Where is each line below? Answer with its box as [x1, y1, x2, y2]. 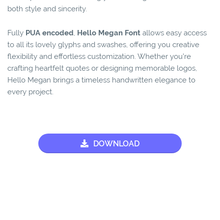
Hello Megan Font [77, 28, 140, 38]
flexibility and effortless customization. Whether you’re [7, 52, 191, 61]
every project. [7, 87, 54, 97]
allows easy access [140, 28, 207, 38]
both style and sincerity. [7, 4, 87, 14]
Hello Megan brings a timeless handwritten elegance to [7, 76, 195, 85]
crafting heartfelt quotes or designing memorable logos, [7, 64, 197, 73]
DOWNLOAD [93, 139, 139, 149]
